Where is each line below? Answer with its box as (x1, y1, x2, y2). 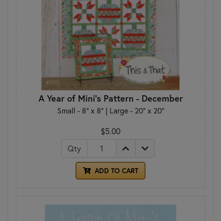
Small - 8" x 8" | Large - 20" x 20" (57, 105, 164, 115)
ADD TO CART (93, 166, 138, 175)
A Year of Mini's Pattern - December (38, 92, 183, 104)
